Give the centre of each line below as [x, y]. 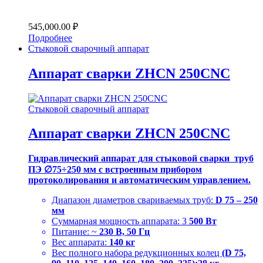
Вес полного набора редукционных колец [137, 253]
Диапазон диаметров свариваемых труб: [134, 200]
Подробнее [50, 38]
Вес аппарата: [80, 242]
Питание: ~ [75, 232]
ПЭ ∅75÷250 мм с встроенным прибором [115, 170]
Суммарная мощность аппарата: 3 [119, 221]
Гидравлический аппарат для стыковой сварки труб [141, 159]
